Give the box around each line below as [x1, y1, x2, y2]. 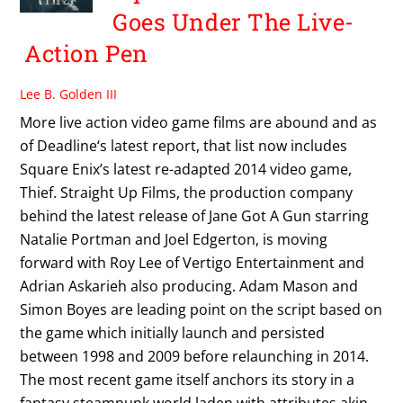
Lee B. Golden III [20, 85, 118, 103]
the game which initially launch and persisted [20, 322, 326, 343]
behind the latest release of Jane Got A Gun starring [20, 205, 370, 226]
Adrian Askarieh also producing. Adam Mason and [20, 275, 359, 296]
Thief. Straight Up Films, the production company [20, 182, 354, 202]
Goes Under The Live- [112, 6, 354, 38]
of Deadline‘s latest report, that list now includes [20, 135, 348, 156]
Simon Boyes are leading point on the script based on [20, 299, 383, 319]
